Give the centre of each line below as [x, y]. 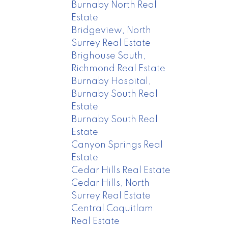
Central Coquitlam [112, 208]
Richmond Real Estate [119, 68]
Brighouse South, [109, 56]
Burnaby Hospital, [111, 81]
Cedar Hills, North [111, 183]
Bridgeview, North [111, 30]
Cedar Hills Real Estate [121, 170]
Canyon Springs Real [117, 145]
